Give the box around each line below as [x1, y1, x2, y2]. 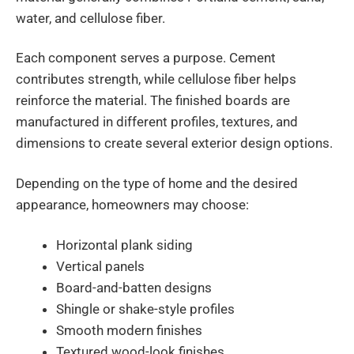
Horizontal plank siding [56, 237, 193, 254]
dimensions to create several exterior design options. [16, 135, 333, 152]
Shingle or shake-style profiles [56, 301, 235, 318]
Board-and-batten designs [56, 280, 212, 296]
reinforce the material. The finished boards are [16, 92, 290, 109]
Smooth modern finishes [56, 322, 202, 339]
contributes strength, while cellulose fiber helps [16, 71, 296, 88]
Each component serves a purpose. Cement [16, 50, 276, 66]
